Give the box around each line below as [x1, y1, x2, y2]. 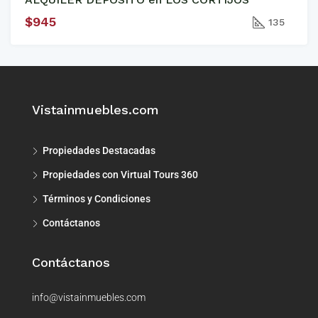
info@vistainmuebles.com [32, 292, 146, 304]
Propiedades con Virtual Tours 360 [43, 169, 198, 181]
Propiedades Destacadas [43, 145, 155, 157]
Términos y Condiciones [43, 193, 150, 205]
